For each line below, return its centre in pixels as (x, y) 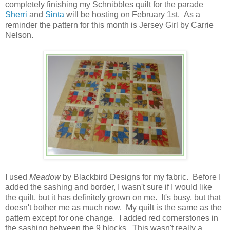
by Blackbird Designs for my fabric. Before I (142, 177)
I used (17, 177)
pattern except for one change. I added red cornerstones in (112, 218)
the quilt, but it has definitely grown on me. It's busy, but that (113, 197)
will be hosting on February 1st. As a (132, 14)
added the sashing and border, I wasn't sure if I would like (109, 187)
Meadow (46, 177)
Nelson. (19, 35)
